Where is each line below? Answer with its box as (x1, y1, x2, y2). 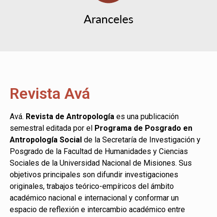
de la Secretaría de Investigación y (82, 135, 201, 144)
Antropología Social (10, 135, 82, 144)
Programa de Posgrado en (94, 123, 192, 133)
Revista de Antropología (24, 111, 114, 121)
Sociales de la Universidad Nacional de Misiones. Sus (10, 158, 192, 168)
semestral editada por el (10, 123, 94, 133)
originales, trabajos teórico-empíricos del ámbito (10, 181, 174, 191)
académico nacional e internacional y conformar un (10, 193, 179, 202)
